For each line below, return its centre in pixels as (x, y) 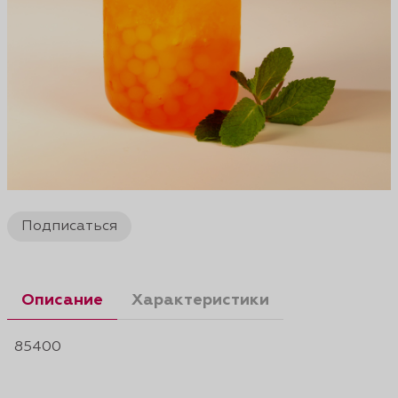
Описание (62, 300)
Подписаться (69, 227)
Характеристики (200, 300)
